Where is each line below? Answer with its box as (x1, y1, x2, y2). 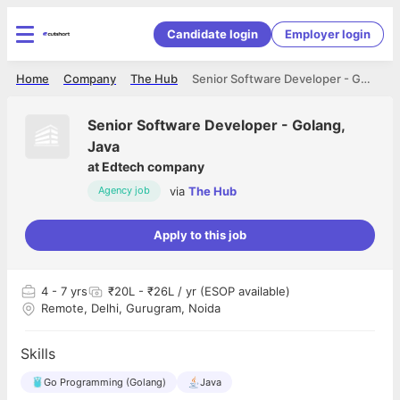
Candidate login (167, 26, 258, 41)
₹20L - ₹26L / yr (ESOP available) (108, 284, 290, 298)
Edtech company (102, 159, 204, 174)
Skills (21, 345, 55, 362)
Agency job (98, 184, 150, 196)
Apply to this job (154, 228, 246, 242)
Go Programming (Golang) (44, 376, 166, 388)
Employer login (285, 26, 371, 41)
